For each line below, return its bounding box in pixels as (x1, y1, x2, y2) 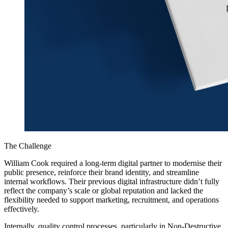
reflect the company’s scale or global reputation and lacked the (4, 186, 203, 195)
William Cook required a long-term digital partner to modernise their (4, 158, 222, 167)
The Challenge (4, 141, 51, 150)
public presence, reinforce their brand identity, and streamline (4, 167, 199, 177)
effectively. (4, 204, 39, 213)
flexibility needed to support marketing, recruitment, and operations (4, 195, 219, 204)
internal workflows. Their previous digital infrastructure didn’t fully (4, 177, 219, 186)
